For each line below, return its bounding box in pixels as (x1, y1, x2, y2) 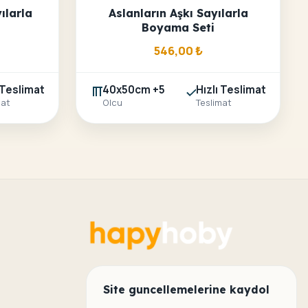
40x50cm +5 (102, 82, 165, 98)
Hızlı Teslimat (196, 82, 266, 98)
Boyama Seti (142, 21, 214, 35)
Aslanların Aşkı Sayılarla (108, 6, 248, 21)
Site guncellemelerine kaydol (103, 283, 269, 297)
